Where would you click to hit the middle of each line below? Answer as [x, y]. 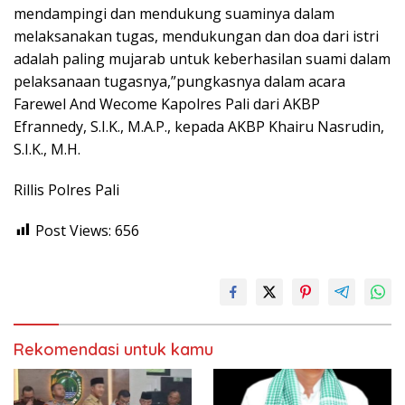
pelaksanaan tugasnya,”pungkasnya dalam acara [179, 81]
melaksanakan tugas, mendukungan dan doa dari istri [196, 36]
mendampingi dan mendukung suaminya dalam [174, 13]
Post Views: [73, 230]
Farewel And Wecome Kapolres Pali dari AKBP [167, 104]
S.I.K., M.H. [47, 149]
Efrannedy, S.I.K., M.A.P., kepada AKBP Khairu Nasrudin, [199, 126]
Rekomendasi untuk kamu [113, 349]
